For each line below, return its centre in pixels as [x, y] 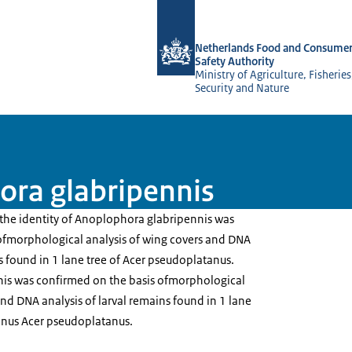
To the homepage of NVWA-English [248, 10]
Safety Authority [235, 61]
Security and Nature [242, 88]
